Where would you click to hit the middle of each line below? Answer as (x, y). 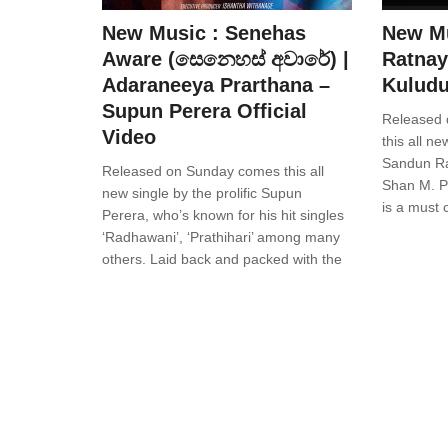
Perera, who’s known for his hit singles (223, 215)
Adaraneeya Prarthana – (216, 85)
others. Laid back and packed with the (222, 259)
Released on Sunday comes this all (213, 171)
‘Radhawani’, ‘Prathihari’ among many (221, 237)
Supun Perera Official (204, 111)
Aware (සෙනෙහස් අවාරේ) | (225, 59)
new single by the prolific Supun (202, 193)
